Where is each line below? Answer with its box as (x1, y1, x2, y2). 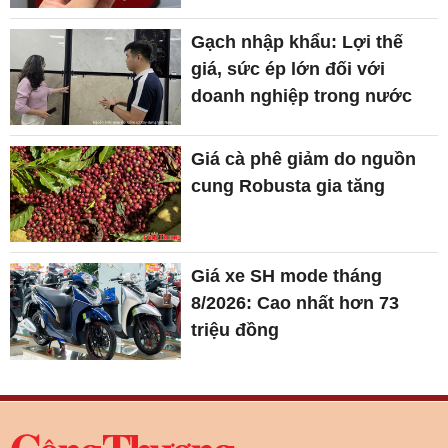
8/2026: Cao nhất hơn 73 (191, 293, 400, 314)
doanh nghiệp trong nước (191, 85, 413, 106)
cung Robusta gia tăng (191, 175, 386, 196)
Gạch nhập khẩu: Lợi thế (191, 31, 404, 52)
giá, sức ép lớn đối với (191, 58, 386, 79)
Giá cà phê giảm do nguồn (191, 148, 417, 169)
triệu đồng (191, 320, 280, 341)
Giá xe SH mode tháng (191, 266, 383, 287)
